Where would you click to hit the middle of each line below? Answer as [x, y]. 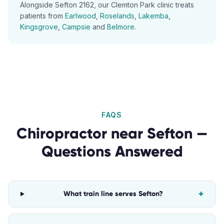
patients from [41, 16]
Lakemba [153, 16]
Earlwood [80, 16]
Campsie [76, 27]
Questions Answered [112, 151]
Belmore [121, 27]
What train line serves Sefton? [113, 194]
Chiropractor [62, 133]
